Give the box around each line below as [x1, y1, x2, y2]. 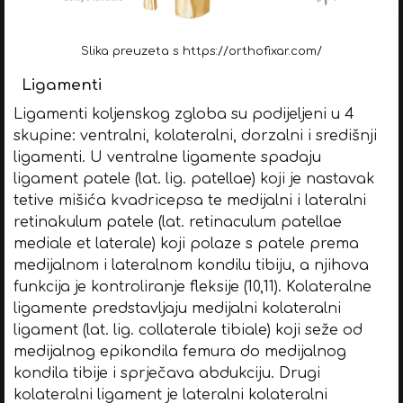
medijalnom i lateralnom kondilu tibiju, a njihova [13, 257, 369, 274]
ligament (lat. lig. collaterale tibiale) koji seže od [13, 322, 363, 339]
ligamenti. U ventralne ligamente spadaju [13, 149, 321, 166]
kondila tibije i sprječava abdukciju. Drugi [13, 365, 320, 382]
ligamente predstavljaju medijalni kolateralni [13, 300, 341, 318]
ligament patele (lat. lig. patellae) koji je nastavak [13, 171, 375, 188]
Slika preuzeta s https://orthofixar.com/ [81, 45, 322, 58]
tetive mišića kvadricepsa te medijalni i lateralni [13, 193, 366, 210]
